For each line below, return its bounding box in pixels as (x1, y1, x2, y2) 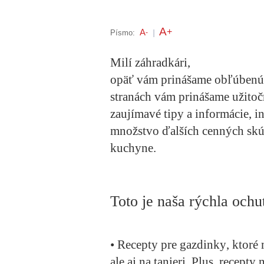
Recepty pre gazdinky (117, 237, 226, 252)
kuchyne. (110, 141, 156, 156)
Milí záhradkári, (110, 55, 190, 70)
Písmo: (110, 28, 135, 37)
